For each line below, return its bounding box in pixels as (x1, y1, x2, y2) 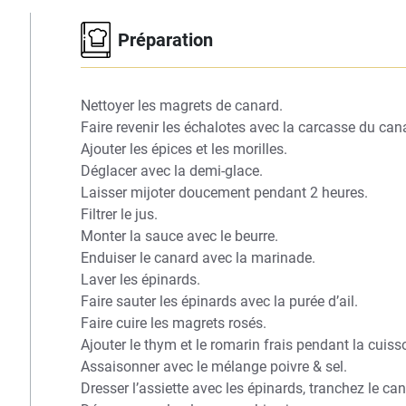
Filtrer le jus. (80, 206, 158, 223)
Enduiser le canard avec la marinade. (80, 249, 315, 266)
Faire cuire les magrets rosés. (80, 314, 266, 332)
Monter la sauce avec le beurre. (80, 227, 278, 245)
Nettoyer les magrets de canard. (80, 97, 283, 114)
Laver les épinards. (80, 271, 200, 288)
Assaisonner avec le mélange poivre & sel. (80, 358, 347, 375)
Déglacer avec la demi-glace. (80, 162, 263, 179)
